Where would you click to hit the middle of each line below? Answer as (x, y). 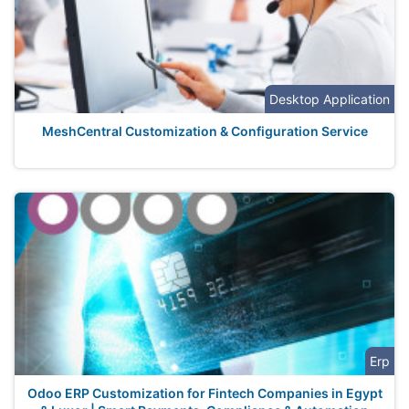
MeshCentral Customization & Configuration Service (204, 131)
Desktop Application (330, 99)
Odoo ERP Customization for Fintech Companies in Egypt (204, 393)
